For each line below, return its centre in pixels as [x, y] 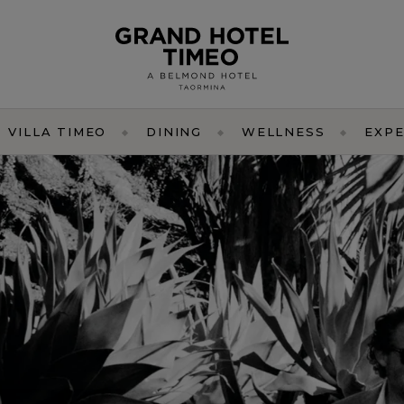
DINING [174, 132]
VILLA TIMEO [58, 132]
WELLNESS [284, 132]
